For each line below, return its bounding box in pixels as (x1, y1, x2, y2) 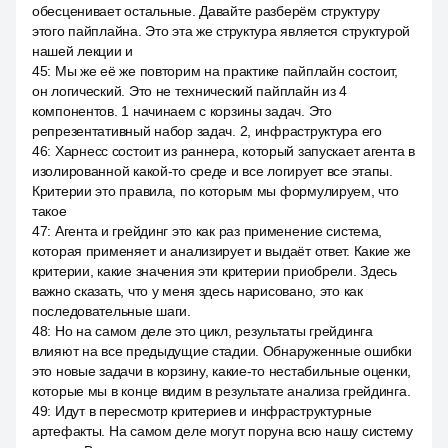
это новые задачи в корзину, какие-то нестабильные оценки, (32, 363, 412, 379)
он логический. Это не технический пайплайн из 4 (32, 83, 347, 99)
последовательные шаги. (32, 303, 191, 319)
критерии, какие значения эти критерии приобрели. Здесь (32, 263, 397, 279)
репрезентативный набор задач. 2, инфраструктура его (32, 123, 382, 139)
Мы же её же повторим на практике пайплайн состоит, (54, 63, 398, 79)
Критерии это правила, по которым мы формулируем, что (32, 183, 399, 199)
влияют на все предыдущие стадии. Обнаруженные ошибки (32, 343, 412, 359)
